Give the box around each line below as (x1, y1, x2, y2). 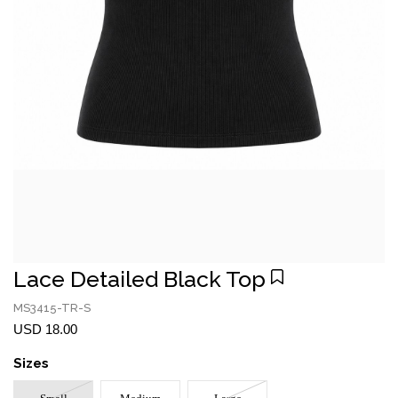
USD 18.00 (13, 322, 77, 337)
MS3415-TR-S (13, 301, 91, 314)
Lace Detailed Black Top (13, 266, 266, 292)
